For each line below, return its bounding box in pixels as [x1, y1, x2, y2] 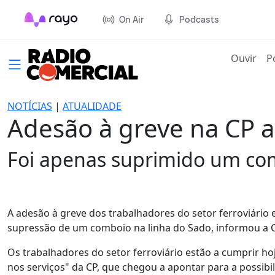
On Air [119, 14, 144, 25]
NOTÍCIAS [7, 99, 52, 113]
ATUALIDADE [63, 99, 122, 113]
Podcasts [179, 14, 219, 25]
